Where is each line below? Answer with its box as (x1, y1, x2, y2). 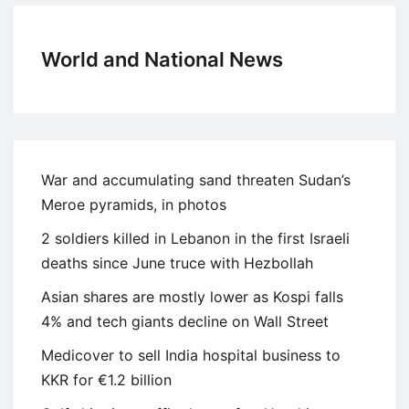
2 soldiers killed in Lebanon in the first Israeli (41, 228, 350, 247)
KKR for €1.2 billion (41, 370, 172, 389)
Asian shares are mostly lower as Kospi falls (41, 287, 343, 306)
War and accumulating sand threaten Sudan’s (41, 170, 351, 189)
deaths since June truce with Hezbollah (41, 253, 313, 272)
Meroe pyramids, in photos (41, 194, 226, 214)
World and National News (41, 47, 283, 71)
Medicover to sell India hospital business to (41, 345, 341, 364)
